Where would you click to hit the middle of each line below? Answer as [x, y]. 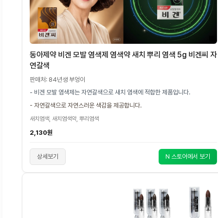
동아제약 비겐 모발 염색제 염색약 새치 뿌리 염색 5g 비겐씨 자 [123, 54]
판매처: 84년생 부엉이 [57, 79]
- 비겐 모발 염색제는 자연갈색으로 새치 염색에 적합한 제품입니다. [110, 92]
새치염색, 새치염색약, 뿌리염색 [64, 118]
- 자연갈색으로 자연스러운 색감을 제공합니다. [86, 105]
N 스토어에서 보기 [188, 156]
